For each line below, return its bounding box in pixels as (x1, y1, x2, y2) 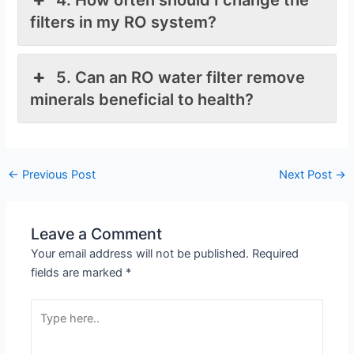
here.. (30, 320, 61, 335)
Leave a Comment (31, 224, 163, 244)
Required (252, 247, 299, 262)
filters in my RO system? (30, 12, 217, 32)
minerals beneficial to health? (30, 89, 254, 109)
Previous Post (18, 168, 96, 183)
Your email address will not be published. (31, 247, 250, 262)
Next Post (279, 168, 336, 183)
